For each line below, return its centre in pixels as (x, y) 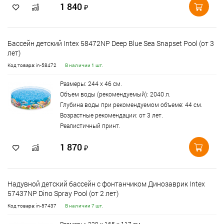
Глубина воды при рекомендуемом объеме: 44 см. (131, 104)
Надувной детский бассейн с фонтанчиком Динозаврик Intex (106, 184)
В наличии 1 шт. (84, 65)
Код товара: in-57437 (32, 206)
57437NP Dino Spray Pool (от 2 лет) (63, 193)
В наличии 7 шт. (84, 206)
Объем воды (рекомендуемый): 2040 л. (115, 94)
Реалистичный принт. (90, 125)
